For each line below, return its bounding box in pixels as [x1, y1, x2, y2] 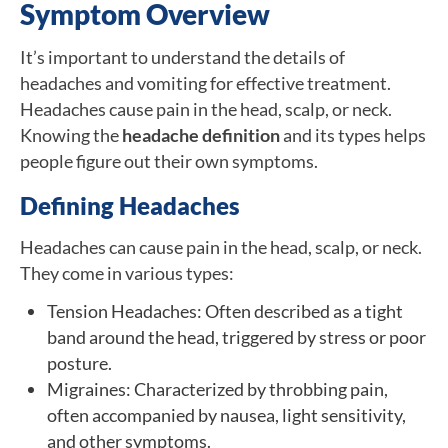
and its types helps [280, 123, 426, 146]
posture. [47, 351, 112, 374]
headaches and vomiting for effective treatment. [20, 71, 391, 94]
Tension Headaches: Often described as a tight [47, 299, 403, 322]
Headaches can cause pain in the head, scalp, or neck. [20, 235, 422, 258]
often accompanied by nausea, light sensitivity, [47, 403, 406, 426]
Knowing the [20, 123, 122, 146]
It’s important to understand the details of [20, 45, 345, 68]
